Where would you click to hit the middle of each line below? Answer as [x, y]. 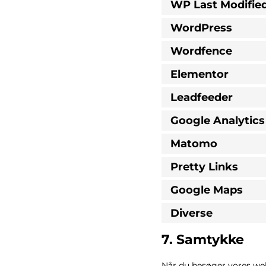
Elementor [199, 74]
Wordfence [201, 51]
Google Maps [207, 190]
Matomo [194, 143]
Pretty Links [204, 167]
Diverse [191, 213]
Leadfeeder [202, 97]
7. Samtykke [203, 240]
